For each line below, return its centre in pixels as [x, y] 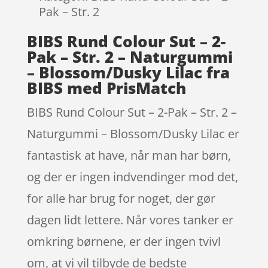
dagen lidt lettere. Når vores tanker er [130, 220]
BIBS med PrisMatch [106, 88]
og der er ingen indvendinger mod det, [132, 176]
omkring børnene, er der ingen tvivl [124, 241]
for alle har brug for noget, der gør [121, 198]
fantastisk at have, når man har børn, [129, 155]
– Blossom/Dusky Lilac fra [128, 72]
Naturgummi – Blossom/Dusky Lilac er [133, 133]
